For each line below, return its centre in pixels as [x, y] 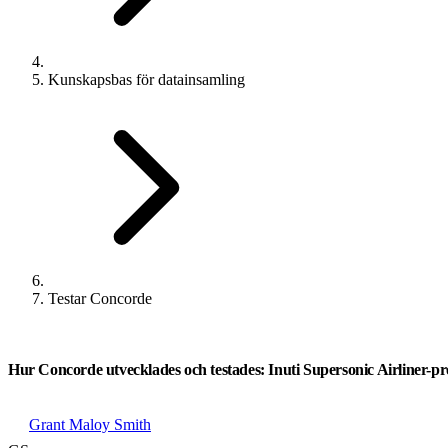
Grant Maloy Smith [90, 424]
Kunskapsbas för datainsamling [146, 79]
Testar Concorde [100, 298]
